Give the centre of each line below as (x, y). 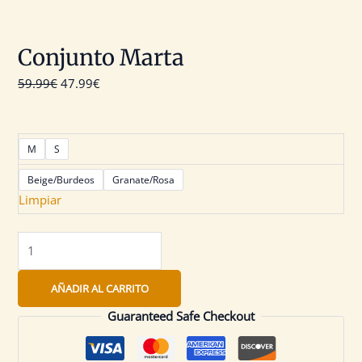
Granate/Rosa (143, 180)
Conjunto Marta (101, 57)
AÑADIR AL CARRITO (99, 288)
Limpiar (40, 200)
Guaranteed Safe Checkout (181, 316)
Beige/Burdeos (61, 180)
